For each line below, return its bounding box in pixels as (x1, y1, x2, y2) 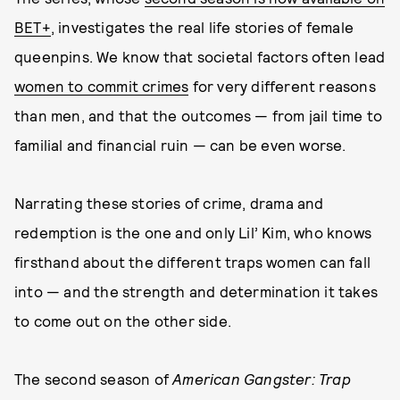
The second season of (14, 370, 173, 387)
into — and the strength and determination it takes (14, 282, 379, 300)
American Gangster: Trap (172, 370, 351, 387)
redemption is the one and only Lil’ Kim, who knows (14, 223, 372, 241)
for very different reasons (188, 77, 376, 95)
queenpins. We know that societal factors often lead (14, 47, 386, 65)
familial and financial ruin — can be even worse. (14, 136, 346, 154)
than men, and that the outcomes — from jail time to (14, 106, 383, 124)
